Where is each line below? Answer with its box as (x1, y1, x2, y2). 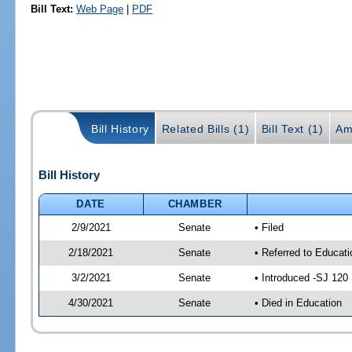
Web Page (76, 2, 124, 15)
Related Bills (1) (161, 122, 250, 135)
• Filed (254, 221, 284, 233)
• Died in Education (254, 296, 342, 309)
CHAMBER (167, 197, 223, 210)
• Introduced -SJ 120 (254, 271, 348, 284)
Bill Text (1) (261, 122, 324, 135)
